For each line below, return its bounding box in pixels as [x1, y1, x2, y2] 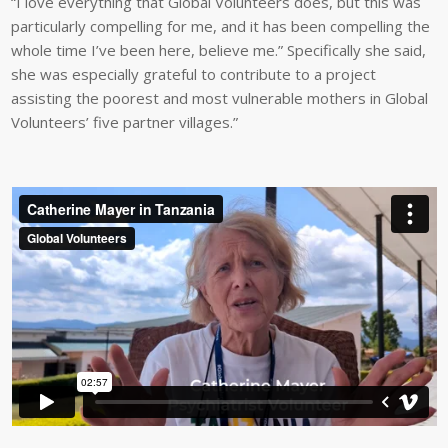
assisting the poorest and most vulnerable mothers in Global [11, 87, 429, 108]
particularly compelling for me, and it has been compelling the [11, 15, 431, 36]
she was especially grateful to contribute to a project [11, 63, 377, 84]
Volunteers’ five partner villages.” [11, 111, 239, 132]
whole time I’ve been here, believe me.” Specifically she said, [11, 39, 427, 60]
